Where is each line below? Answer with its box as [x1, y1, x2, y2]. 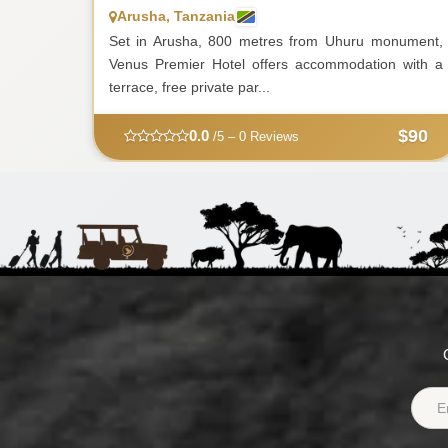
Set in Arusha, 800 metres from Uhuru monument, [108, 33, 443, 50]
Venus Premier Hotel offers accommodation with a [108, 56, 443, 73]
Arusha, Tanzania [116, 8, 235, 25]
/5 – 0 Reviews [208, 129, 299, 145]
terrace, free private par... [108, 79, 270, 96]
